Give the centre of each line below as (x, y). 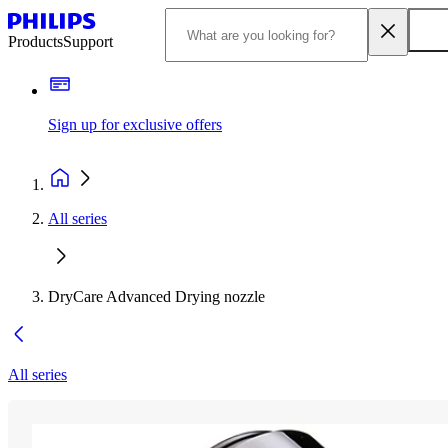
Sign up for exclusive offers (135, 124)
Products (35, 41)
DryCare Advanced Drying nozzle (156, 296)
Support (88, 41)
